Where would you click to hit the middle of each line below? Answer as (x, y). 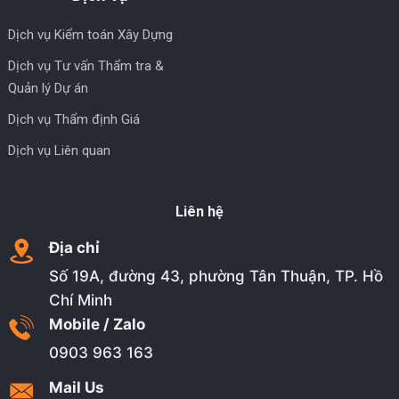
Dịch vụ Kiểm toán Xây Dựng (91, 34)
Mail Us (76, 387)
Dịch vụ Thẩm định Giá (74, 119)
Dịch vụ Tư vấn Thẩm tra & (86, 65)
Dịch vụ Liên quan (60, 150)
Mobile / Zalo (97, 324)
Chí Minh (80, 300)
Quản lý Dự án (49, 88)
